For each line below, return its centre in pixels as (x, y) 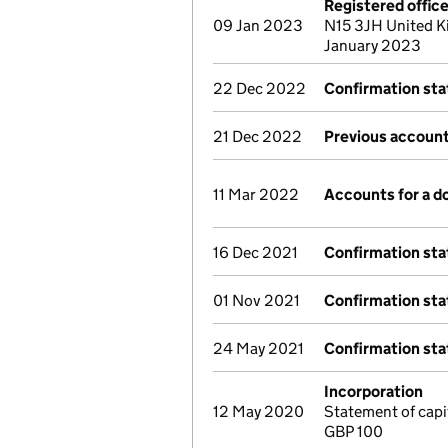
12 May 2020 (258, 411)
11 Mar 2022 (256, 194)
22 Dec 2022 (259, 88)
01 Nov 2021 (256, 300)
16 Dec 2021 (255, 252)
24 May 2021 (258, 348)
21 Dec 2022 (257, 136)
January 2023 (372, 45)
